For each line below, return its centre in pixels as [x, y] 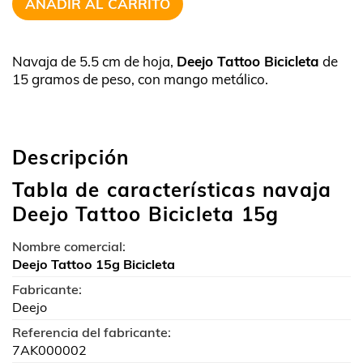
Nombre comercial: [69, 246]
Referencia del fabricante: [92, 332]
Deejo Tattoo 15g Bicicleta [94, 264]
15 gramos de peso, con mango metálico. [140, 79]
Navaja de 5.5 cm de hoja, [94, 61]
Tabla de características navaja [172, 190]
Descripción [71, 157]
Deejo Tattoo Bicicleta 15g [146, 214]
